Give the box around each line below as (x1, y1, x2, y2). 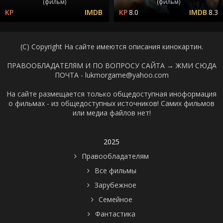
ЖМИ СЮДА (175, 60, 217, 70)
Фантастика (95, 209, 135, 219)
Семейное (98, 194, 132, 204)
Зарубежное (94, 180, 136, 190)
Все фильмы (94, 165, 136, 175)
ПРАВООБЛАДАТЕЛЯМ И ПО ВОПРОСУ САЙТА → (6, 60, 176, 70)
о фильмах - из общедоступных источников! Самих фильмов (8, 98, 215, 108)
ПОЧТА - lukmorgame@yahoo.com (54, 70, 169, 80)
